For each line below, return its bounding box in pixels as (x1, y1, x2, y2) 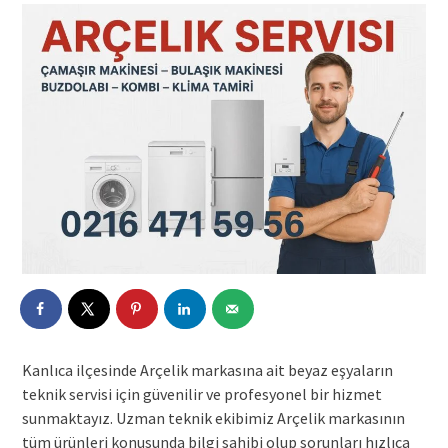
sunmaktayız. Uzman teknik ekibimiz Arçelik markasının (21, 407, 405, 428)
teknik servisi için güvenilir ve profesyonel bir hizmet (21, 383, 382, 404)
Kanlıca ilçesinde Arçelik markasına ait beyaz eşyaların (21, 359, 393, 380)
